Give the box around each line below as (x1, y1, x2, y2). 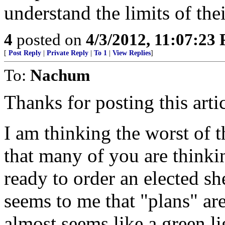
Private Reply (47, 49, 88, 57)
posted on (13, 30, 86, 49)
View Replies (113, 49, 151, 57)
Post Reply (9, 49, 41, 57)
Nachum (30, 66, 90, 84)
